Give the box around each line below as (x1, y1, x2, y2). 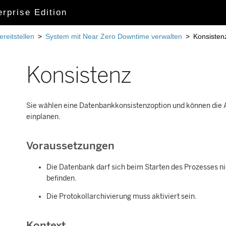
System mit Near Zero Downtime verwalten (45, 32, 182, 40)
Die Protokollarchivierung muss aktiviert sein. (46, 192, 197, 201)
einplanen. (26, 112, 61, 122)
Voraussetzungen (26, 139, 115, 152)
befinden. (46, 174, 77, 183)
